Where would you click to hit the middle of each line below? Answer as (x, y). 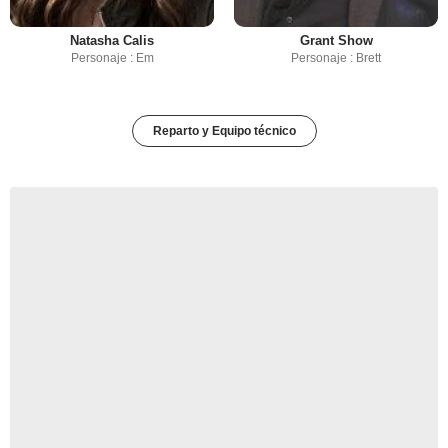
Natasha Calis (112, 40)
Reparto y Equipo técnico (224, 130)
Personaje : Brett (336, 57)
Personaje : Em (112, 57)
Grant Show (336, 40)
